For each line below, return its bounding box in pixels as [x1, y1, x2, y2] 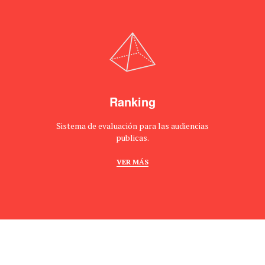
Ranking [109, 93, 156, 110]
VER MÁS [116, 157, 148, 166]
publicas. [115, 132, 149, 143]
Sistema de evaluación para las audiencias [56, 120, 209, 131]
